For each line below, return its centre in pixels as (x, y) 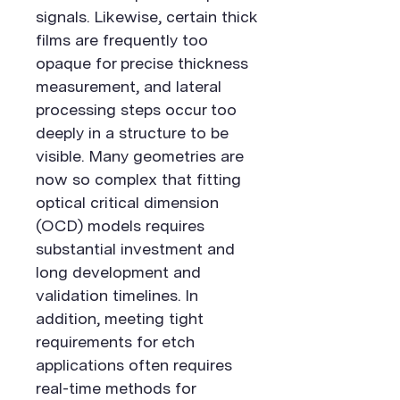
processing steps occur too (136, 109)
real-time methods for (116, 388)
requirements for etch (115, 342)
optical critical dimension (127, 202)
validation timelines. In (117, 295)
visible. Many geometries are (140, 156)
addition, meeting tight (120, 318)
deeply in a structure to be (132, 133)
